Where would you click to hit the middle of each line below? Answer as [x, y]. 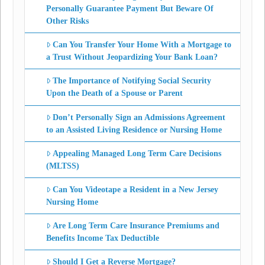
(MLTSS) [62, 166]
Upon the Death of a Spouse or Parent [114, 93]
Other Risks [67, 21]
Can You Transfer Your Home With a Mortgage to [142, 45]
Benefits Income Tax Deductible [102, 238]
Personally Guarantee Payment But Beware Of [130, 9]
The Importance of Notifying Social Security [132, 81]
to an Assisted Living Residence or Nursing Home [134, 130]
